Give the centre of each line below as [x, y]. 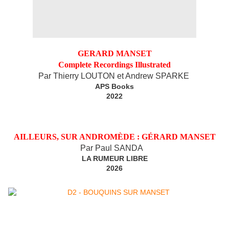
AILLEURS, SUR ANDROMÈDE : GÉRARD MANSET [114, 137]
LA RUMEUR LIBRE [114, 159]
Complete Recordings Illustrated [114, 65]
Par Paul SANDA [111, 148]
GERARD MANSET [114, 54]
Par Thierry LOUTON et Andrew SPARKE [113, 76]
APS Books [114, 87]
